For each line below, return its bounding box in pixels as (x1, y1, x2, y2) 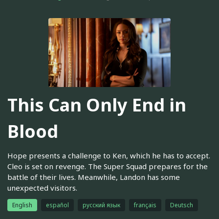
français (134, 200, 156, 209)
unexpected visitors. (7, 182, 77, 193)
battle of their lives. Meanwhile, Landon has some (7, 172, 180, 182)
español (46, 200, 69, 209)
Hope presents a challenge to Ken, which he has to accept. (7, 150, 210, 160)
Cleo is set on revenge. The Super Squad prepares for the (7, 161, 208, 171)
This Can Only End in (7, 93, 186, 117)
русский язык (83, 200, 120, 209)
